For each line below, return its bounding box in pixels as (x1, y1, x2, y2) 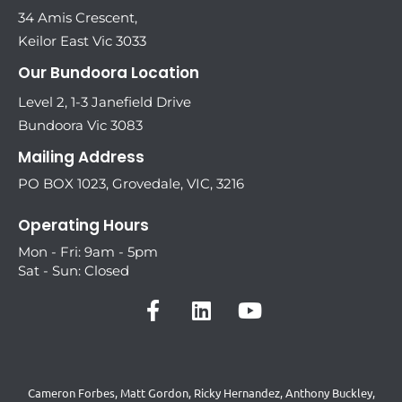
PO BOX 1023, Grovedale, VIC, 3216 (18, 175, 244, 193)
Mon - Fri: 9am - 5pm (18, 242, 158, 260)
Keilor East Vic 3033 (18, 32, 146, 50)
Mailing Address (18, 146, 144, 169)
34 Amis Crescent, (18, 9, 137, 27)
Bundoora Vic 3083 (18, 117, 143, 135)
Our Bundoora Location (18, 62, 199, 84)
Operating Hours (18, 214, 149, 236)
